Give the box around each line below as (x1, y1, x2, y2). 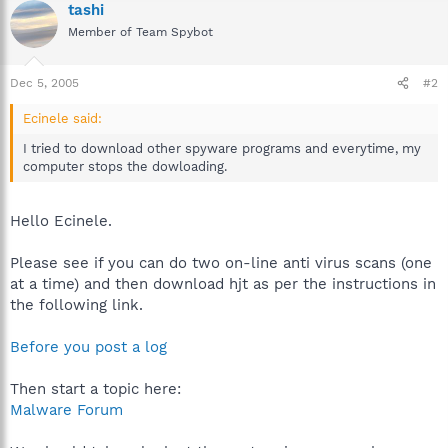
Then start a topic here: (10, 379, 181, 398)
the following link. (10, 295, 143, 314)
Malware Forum (10, 400, 123, 419)
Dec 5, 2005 (10, 76, 79, 90)
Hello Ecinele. (10, 211, 112, 230)
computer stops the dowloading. (23, 159, 227, 174)
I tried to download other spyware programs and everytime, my (23, 141, 421, 156)
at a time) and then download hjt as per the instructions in (10, 274, 436, 293)
